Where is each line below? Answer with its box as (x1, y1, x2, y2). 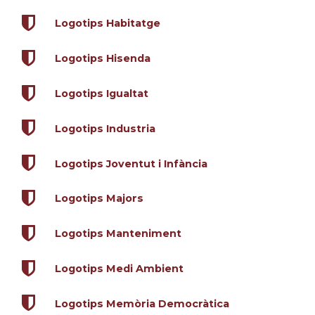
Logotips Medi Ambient (54, 262, 184, 275)
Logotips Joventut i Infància (54, 157, 207, 170)
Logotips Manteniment (54, 227, 181, 240)
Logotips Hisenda (54, 52, 150, 65)
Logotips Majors (54, 192, 143, 205)
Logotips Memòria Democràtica (54, 297, 229, 310)
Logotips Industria (54, 122, 155, 135)
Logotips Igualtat (54, 87, 148, 101)
